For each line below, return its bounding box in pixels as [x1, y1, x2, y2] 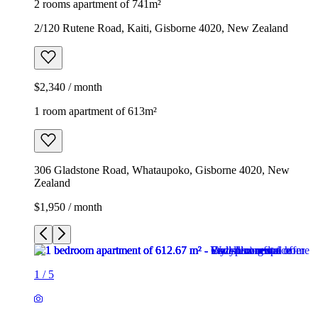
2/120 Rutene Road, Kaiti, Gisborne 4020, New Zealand [34, 21, 288, 34]
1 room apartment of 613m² [34, 104, 157, 117]
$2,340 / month [34, 80, 102, 93]
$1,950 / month [34, 200, 102, 213]
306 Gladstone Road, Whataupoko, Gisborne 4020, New [34, 163, 290, 176]
